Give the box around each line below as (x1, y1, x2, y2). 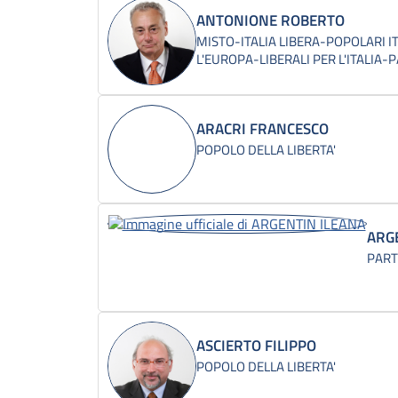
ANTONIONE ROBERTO (195, 8, 345, 32)
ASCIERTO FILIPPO (195, 333, 316, 357)
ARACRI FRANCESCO (195, 116, 329, 140)
